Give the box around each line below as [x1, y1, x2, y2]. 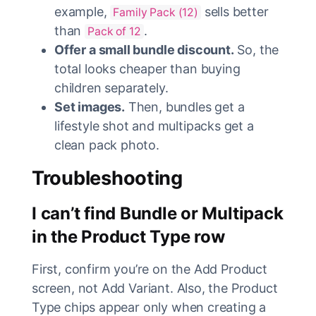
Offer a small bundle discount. [54, 42, 234, 58]
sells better [200, 4, 269, 20]
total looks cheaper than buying [54, 61, 241, 77]
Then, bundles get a [125, 99, 245, 115]
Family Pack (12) [113, 6, 198, 20]
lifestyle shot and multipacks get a [54, 119, 254, 134]
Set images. [54, 99, 126, 115]
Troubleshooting [32, 166, 183, 190]
